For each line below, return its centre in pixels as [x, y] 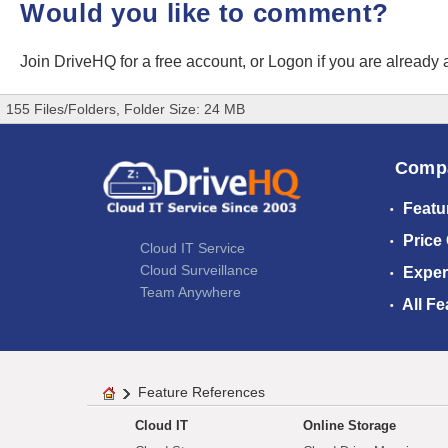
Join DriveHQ [70, 62]
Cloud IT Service [192, 247]
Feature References [201, 392]
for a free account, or [194, 62]
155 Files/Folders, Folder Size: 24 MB [125, 109]
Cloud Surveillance [199, 269]
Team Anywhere [190, 291]
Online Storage [349, 426]
